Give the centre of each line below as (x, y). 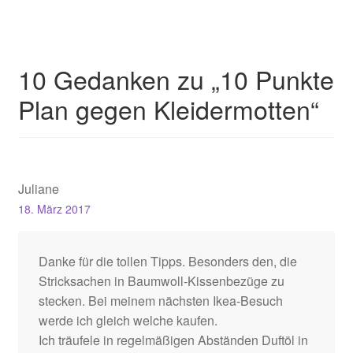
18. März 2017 (54, 208)
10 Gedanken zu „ (119, 78)
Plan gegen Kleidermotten (164, 108)
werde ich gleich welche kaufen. (128, 320)
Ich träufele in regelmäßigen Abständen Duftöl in (173, 340)
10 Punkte (277, 78)
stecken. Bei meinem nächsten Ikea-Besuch (160, 300)
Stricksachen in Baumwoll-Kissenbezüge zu (161, 281)
